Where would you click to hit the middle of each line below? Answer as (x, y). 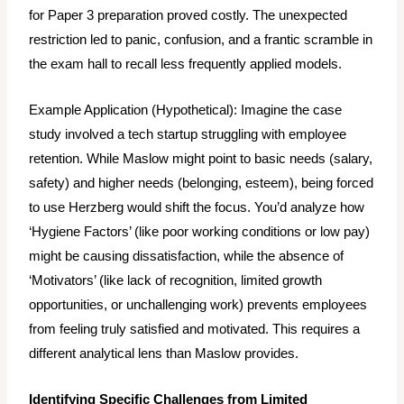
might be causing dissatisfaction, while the (154, 257)
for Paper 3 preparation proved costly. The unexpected (188, 16)
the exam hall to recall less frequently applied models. (186, 64)
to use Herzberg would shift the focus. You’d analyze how (197, 208)
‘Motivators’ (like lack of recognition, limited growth (176, 281)
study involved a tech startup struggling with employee (188, 135)
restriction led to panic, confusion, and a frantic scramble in (201, 40)
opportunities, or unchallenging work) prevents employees (198, 305)
